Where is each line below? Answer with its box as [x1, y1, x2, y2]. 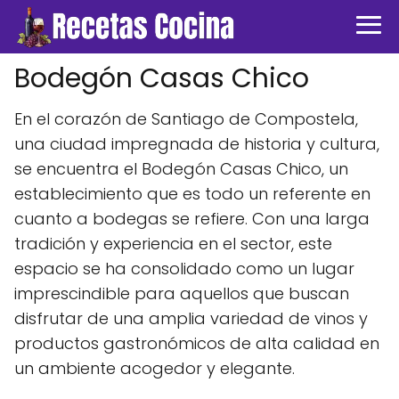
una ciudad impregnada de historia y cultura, [14, 133, 379, 155]
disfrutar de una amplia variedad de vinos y [14, 307, 368, 330]
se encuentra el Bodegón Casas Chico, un [14, 158, 348, 180]
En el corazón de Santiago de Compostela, [14, 108, 358, 130]
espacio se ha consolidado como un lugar [14, 257, 354, 280]
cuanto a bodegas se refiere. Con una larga [14, 208, 370, 230]
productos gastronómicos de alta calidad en [14, 332, 379, 354]
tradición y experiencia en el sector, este [14, 232, 332, 255]
